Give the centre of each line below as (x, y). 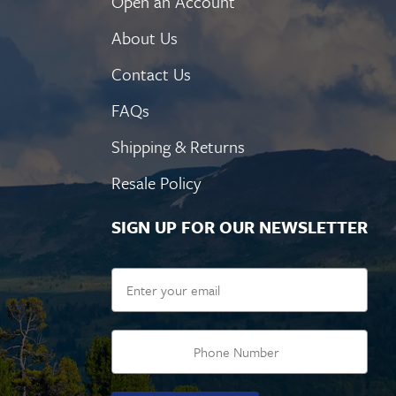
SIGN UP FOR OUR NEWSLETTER (240, 227)
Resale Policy (156, 183)
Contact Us (151, 74)
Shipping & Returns (178, 147)
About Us (145, 38)
